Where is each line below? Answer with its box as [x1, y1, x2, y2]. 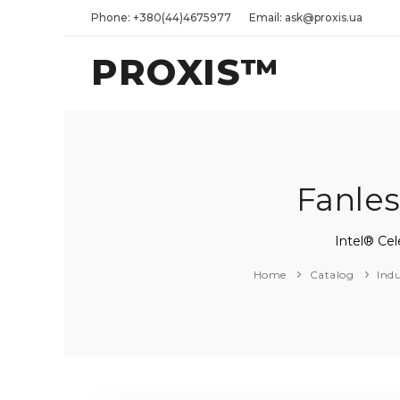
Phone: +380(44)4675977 [91, 11, 231, 24]
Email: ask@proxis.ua [249, 11, 362, 24]
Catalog [309, 268, 354, 282]
